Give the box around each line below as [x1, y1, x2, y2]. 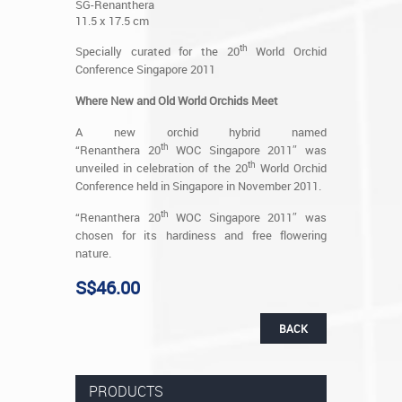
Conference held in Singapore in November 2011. [75, 177, 321, 194]
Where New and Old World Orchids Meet [75, 92, 278, 109]
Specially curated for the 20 [75, 42, 240, 59]
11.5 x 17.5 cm [75, 12, 149, 29]
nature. [75, 244, 111, 261]
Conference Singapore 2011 [75, 60, 215, 77]
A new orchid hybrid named [75, 123, 327, 140]
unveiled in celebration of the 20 [75, 159, 248, 176]
